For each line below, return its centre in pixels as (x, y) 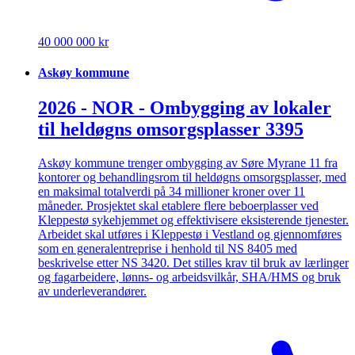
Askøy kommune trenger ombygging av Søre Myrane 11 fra (188, 162)
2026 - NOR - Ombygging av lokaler (185, 107)
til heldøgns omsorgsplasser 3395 (171, 129)
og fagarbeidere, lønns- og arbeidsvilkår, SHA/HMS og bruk (189, 277)
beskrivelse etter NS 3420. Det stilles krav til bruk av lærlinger (193, 262)
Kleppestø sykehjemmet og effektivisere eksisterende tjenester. (193, 219)
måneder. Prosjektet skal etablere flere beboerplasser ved (178, 205)
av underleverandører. (92, 291)
